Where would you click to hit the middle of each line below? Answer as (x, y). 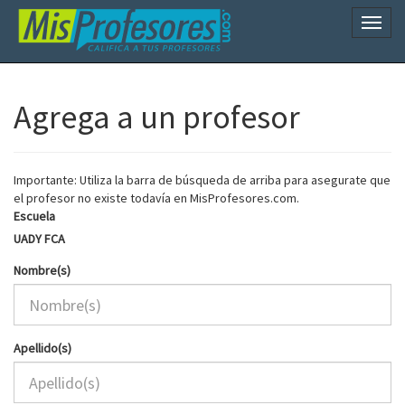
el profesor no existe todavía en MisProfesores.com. (156, 198)
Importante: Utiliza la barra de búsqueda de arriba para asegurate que (202, 180)
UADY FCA (39, 239)
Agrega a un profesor (157, 117)
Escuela (34, 216)
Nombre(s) (42, 270)
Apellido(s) (42, 348)
